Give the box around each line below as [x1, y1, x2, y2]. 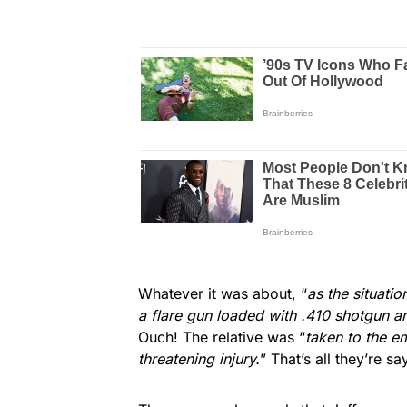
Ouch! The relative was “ [138, 328, 305, 347]
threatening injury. [138, 350, 260, 369]
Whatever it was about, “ [138, 284, 307, 303]
